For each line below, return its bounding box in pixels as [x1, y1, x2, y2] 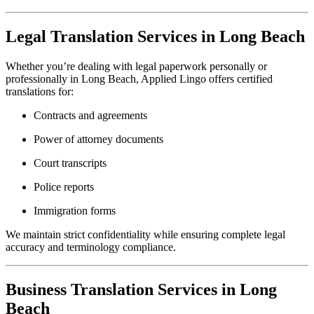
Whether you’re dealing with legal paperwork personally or [6, 60, 267, 73]
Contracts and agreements [34, 109, 147, 122]
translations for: [6, 86, 74, 98]
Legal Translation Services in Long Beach [6, 27, 305, 46]
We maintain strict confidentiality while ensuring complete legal [6, 228, 285, 241]
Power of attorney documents [34, 133, 163, 146]
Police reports [34, 181, 94, 193]
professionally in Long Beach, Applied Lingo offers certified [6, 73, 273, 86]
